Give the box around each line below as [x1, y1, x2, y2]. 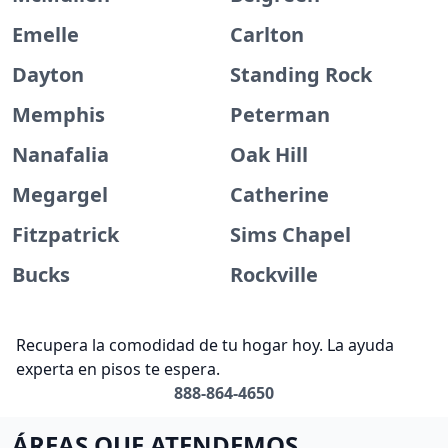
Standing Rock [230, 61, 372, 88]
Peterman [230, 101, 330, 128]
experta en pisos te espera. [16, 358, 220, 380]
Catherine [230, 181, 329, 208]
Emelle [12, 21, 79, 48]
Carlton [230, 21, 304, 48]
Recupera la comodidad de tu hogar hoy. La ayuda [16, 334, 394, 356]
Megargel [12, 181, 108, 208]
